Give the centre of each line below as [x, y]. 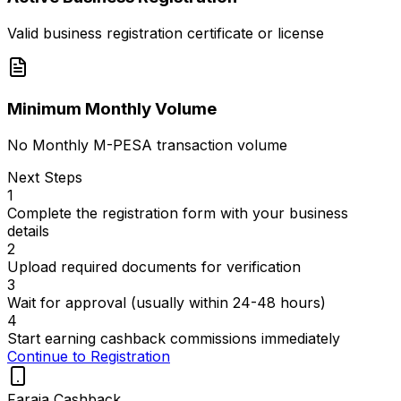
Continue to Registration [89, 356]
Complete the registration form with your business [178, 213]
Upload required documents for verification [154, 266]
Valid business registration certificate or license [166, 34]
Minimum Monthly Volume [112, 108]
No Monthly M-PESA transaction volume [147, 145]
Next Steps [45, 177]
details [28, 230]
